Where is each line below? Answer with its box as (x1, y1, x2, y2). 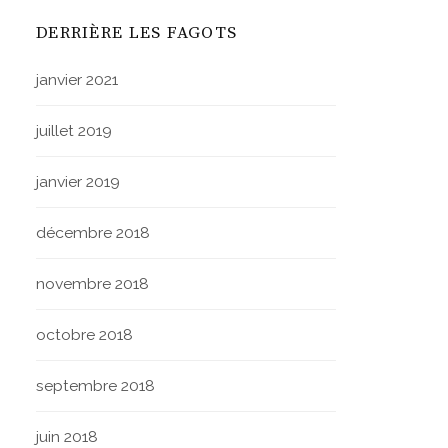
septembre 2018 (36, 375, 156, 395)
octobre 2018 (36, 324, 134, 344)
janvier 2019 (36, 171, 121, 191)
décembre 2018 (36, 222, 151, 242)
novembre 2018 (36, 273, 150, 293)
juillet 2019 (36, 120, 113, 140)
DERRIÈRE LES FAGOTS (36, 21, 238, 44)
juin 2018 (36, 426, 99, 446)
